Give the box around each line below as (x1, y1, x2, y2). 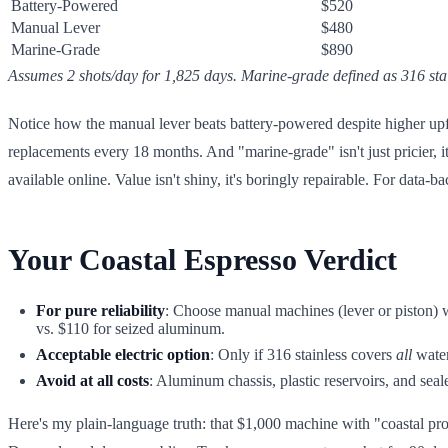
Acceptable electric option (36, 345, 210, 363)
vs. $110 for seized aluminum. (36, 319, 225, 337)
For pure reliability (36, 301, 165, 319)
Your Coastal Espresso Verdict (8, 242, 397, 276)
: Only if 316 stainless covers (210, 345, 396, 363)
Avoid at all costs (36, 371, 149, 389)
